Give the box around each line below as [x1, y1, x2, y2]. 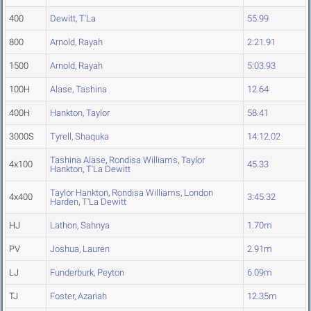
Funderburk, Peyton [50, 267, 124, 278]
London [184, 187, 213, 199]
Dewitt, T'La [50, 13, 96, 24]
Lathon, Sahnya [50, 220, 110, 231]
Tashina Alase [50, 155, 106, 166]
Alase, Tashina [50, 84, 107, 95]
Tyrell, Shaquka [50, 131, 109, 142]
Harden [50, 196, 78, 208]
